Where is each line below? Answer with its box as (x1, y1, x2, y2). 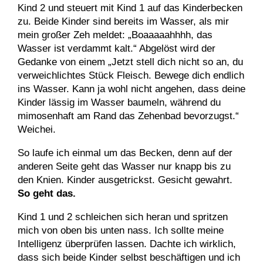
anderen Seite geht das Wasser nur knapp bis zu (18, 161, 231, 172)
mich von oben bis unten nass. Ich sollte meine (18, 225, 224, 236)
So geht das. (18, 188, 76, 199)
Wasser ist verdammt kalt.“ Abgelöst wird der (18, 43, 215, 54)
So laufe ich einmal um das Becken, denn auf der (18, 147, 232, 159)
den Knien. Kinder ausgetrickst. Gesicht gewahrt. (18, 174, 232, 186)
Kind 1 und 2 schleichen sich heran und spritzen (18, 211, 228, 222)
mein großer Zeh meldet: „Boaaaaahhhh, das (18, 29, 213, 41)
